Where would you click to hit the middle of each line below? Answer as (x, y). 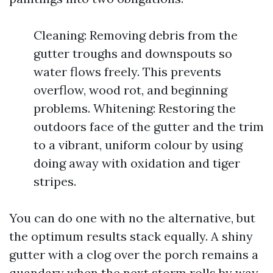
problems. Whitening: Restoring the (135, 108)
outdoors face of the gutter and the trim (149, 126)
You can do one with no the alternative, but (132, 218)
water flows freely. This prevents (127, 72)
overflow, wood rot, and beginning (130, 90)
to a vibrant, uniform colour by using (138, 145)
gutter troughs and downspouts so (133, 53)
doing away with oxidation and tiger (137, 163)
